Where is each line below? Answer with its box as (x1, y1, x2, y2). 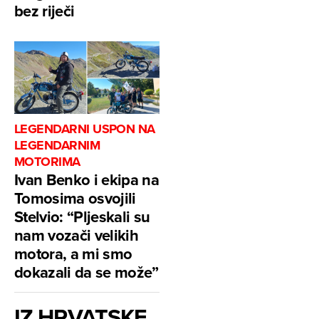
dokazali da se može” (14, 260, 159, 283)
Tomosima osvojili (14, 186, 136, 209)
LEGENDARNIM (14, 135, 100, 155)
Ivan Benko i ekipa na (14, 167, 159, 191)
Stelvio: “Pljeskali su (14, 204, 150, 228)
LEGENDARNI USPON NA (14, 119, 155, 138)
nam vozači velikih (14, 223, 139, 246)
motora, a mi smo (14, 241, 132, 265)
